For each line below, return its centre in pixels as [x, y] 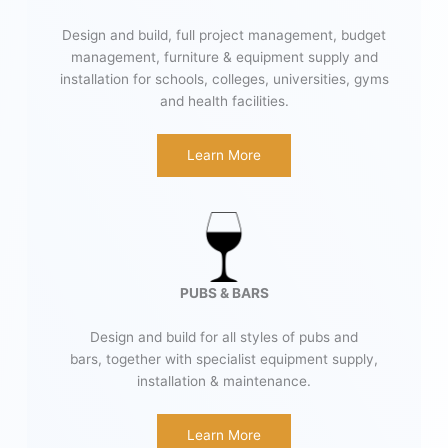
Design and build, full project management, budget [224, 34]
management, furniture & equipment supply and [224, 56]
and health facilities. [224, 100]
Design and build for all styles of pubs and [224, 337]
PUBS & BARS [224, 293]
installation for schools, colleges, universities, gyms [224, 78]
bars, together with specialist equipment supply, [224, 359]
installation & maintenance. [224, 381]
